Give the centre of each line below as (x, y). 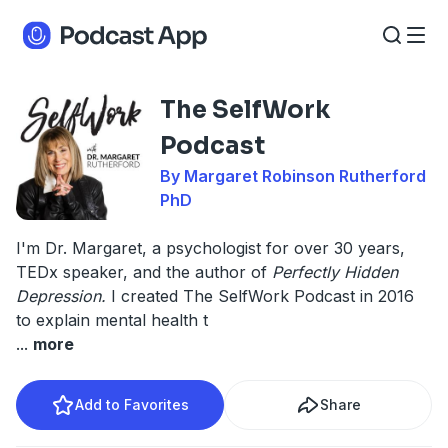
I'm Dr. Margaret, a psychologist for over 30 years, (210, 248)
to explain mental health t (112, 320)
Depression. (63, 296)
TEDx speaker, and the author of (144, 272)
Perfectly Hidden (335, 272)
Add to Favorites (132, 404)
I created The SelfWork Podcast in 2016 (262, 296)
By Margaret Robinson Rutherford (293, 176)
